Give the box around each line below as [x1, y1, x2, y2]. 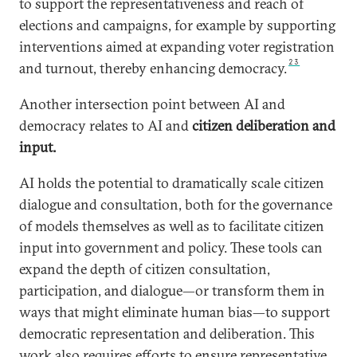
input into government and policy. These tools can [19, 238, 323, 257]
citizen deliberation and [192, 116, 335, 135]
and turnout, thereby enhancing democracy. [19, 59, 287, 78]
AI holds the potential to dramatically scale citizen [19, 174, 324, 193]
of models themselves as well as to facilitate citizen [19, 217, 324, 236]
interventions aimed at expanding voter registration [19, 37, 335, 57]
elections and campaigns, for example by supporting [19, 16, 335, 35]
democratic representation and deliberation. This [19, 324, 315, 343]
